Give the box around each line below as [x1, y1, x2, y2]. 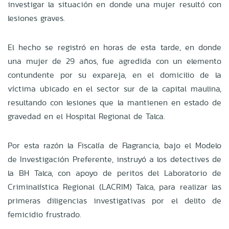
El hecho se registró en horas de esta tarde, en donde [8, 41, 221, 53]
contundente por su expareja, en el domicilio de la [8, 68, 221, 81]
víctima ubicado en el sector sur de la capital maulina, [8, 82, 221, 95]
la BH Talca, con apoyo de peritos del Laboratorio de [8, 167, 221, 179]
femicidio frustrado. [8, 208, 84, 220]
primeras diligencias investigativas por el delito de [8, 194, 221, 207]
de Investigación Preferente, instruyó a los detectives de [8, 153, 221, 165]
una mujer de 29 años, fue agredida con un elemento [8, 55, 221, 67]
